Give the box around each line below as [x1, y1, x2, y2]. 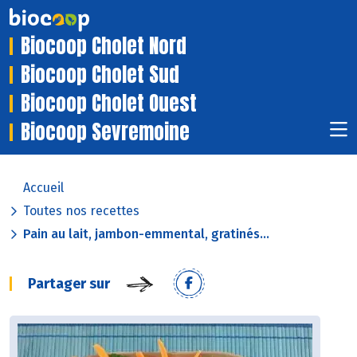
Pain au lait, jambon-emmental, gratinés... [23, 226, 269, 242]
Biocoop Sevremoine [21, 117, 190, 147]
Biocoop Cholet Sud [21, 60, 179, 90]
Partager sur [28, 275, 110, 293]
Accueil [23, 180, 64, 196]
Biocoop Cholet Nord [21, 31, 186, 61]
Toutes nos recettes [23, 203, 139, 219]
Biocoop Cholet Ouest [21, 88, 197, 119]
